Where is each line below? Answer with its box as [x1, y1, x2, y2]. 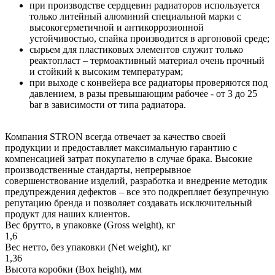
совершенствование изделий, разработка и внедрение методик [5, 175, 268, 186]
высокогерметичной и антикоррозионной [29, 21, 204, 33]
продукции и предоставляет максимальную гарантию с [5, 142, 237, 153]
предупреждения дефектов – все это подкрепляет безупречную [5, 186, 269, 197]
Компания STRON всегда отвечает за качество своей [5, 131, 226, 142]
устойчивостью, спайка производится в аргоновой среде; [29, 33, 269, 44]
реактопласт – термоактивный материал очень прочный [29, 55, 265, 66]
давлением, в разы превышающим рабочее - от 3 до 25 [29, 88, 257, 99]
